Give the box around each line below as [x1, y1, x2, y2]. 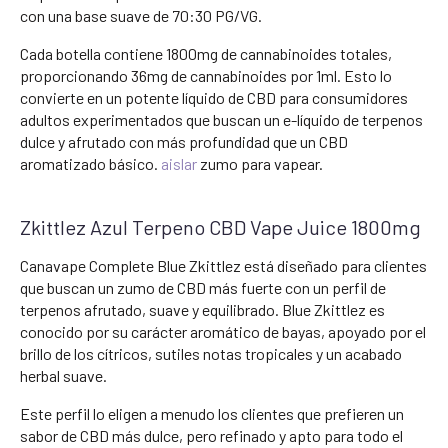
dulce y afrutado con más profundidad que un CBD [20, 131, 348, 151]
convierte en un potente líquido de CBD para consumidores [20, 87, 408, 107]
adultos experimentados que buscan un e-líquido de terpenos [20, 109, 423, 129]
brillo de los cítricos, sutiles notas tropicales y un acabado [20, 343, 402, 363]
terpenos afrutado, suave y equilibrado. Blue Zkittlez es [20, 299, 385, 319]
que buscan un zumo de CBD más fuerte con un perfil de [20, 277, 386, 297]
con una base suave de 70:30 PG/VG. [20, 5, 262, 25]
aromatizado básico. [20, 153, 161, 173]
